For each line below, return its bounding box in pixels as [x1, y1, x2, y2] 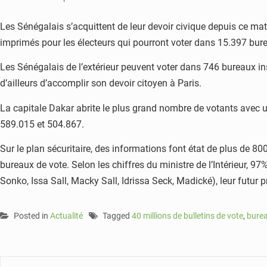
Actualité [50, 210, 83, 221]
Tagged [103, 210, 132, 221]
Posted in [14, 210, 50, 221]
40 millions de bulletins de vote [132, 210, 243, 221]
